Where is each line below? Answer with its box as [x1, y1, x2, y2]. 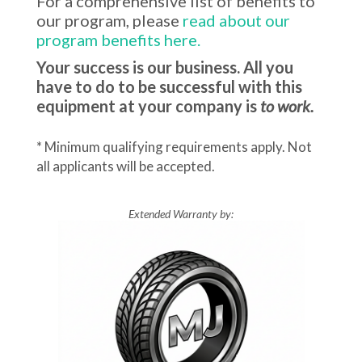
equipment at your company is [36, 96, 260, 116]
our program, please [36, 11, 183, 30]
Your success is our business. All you [36, 57, 293, 77]
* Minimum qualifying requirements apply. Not [36, 138, 312, 155]
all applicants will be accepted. [36, 158, 215, 175]
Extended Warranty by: [128, 207, 234, 221]
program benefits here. [36, 30, 200, 49]
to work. [260, 96, 314, 116]
